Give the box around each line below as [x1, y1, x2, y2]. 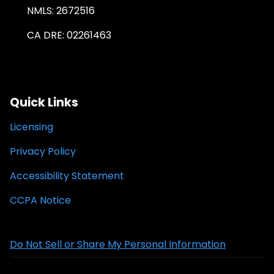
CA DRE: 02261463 [27, 28, 111, 43]
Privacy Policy [10, 144, 76, 159]
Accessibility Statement [10, 169, 124, 183]
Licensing [10, 120, 53, 135]
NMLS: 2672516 [27, 4, 95, 18]
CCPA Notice [10, 193, 71, 208]
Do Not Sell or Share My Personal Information [10, 237, 226, 252]
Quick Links [10, 94, 78, 111]
